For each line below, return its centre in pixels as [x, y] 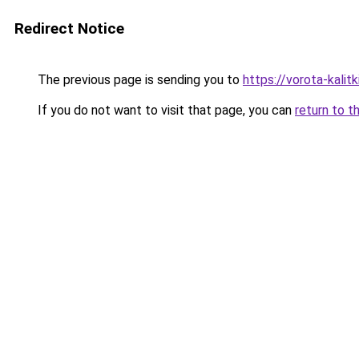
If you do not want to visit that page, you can [165, 110]
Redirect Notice [69, 28]
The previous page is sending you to [139, 80]
